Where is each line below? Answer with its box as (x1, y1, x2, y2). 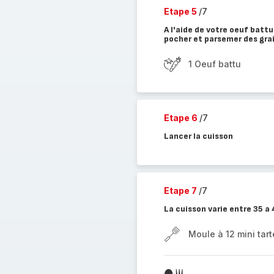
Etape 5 (163, 6, 199, 17)
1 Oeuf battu (188, 59, 241, 69)
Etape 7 (163, 185, 199, 196)
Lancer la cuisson (163, 131, 233, 141)
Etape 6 (163, 113, 199, 123)
